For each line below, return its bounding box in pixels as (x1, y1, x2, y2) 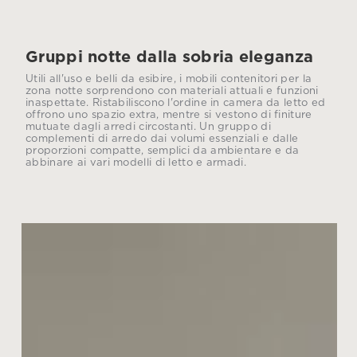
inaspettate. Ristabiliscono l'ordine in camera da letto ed (25, 98, 326, 108)
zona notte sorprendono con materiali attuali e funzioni (25, 86, 319, 96)
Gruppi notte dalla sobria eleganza (25, 49, 314, 65)
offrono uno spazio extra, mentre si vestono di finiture (25, 110, 312, 120)
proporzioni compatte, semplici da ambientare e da (25, 146, 300, 156)
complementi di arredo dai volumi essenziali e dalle (25, 134, 299, 144)
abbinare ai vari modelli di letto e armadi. (25, 158, 246, 168)
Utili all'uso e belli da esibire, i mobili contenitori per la (25, 74, 312, 84)
